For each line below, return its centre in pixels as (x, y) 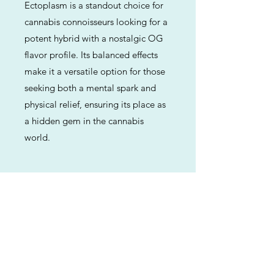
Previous (33, 194)
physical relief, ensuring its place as (95, 104)
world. (37, 137)
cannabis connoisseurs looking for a (96, 22)
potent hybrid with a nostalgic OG (94, 38)
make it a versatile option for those (95, 71)
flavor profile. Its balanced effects (91, 55)
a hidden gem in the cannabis (84, 121)
